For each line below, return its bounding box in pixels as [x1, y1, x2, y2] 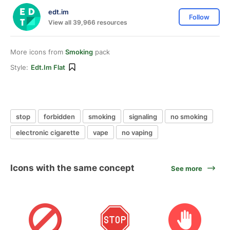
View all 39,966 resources [48, 18, 127, 26]
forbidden [44, 112, 75, 121]
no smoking [170, 112, 207, 121]
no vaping [122, 128, 152, 137]
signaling [129, 112, 157, 121]
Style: [10, 63, 28, 71]
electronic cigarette [16, 128, 80, 137]
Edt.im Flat [31, 63, 65, 71]
